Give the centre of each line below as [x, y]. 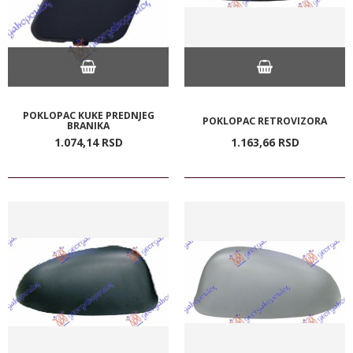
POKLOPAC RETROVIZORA [265, 121]
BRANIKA [88, 125]
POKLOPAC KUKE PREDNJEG [88, 115]
